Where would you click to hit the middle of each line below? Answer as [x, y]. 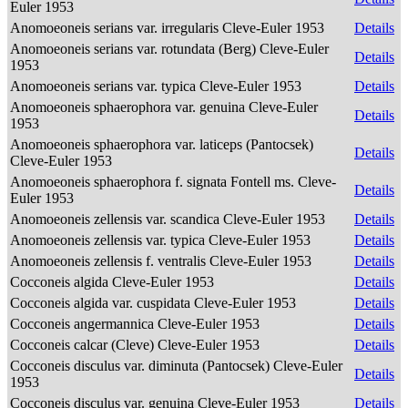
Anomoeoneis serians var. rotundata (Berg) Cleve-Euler [169, 49]
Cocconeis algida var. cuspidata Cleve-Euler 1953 [155, 303]
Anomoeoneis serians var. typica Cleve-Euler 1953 [158, 86]
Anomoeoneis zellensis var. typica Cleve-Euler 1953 [162, 240]
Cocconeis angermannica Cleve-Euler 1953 [137, 324]
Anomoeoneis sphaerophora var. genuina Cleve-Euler [164, 107]
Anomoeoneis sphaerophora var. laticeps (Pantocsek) [162, 144]
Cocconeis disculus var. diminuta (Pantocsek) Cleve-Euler [176, 366]
